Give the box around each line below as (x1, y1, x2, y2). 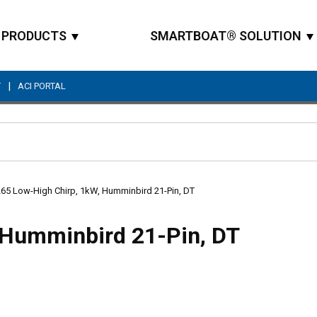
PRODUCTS (1, 28, 67, 43)
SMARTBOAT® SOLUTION (150, 28, 301, 43)
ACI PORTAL (18, 81, 66, 91)
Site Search (157, 142, 211, 155)
